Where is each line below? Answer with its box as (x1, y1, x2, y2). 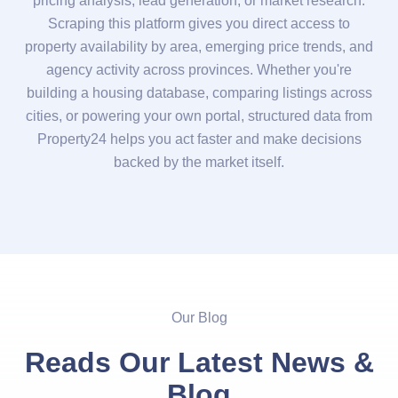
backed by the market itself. (114, 154, 284, 170)
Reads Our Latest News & (24, 346, 374, 378)
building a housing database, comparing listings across (26, 84, 372, 100)
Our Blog (171, 309, 227, 325)
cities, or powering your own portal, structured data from (26, 107, 372, 123)
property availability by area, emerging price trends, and (25, 38, 373, 54)
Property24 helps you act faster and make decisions (36, 131, 362, 147)
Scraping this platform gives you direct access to (48, 15, 350, 31)
